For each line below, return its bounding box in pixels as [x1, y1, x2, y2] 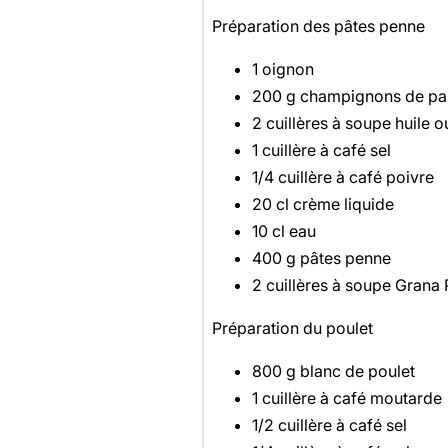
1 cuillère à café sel [251, 140, 391, 161]
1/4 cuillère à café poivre [251, 167, 434, 188]
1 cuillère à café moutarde [251, 388, 442, 409]
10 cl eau [251, 221, 316, 242]
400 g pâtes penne [251, 248, 391, 269]
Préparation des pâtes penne [211, 16, 425, 37]
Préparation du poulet [211, 318, 373, 339]
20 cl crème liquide [251, 194, 394, 215]
